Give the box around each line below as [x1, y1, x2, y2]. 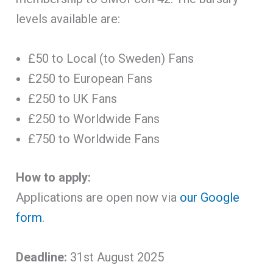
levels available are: [16, 11, 121, 26]
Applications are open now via [16, 190, 180, 205]
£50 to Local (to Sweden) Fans [28, 51, 194, 66]
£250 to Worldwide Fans [28, 111, 160, 126]
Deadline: [16, 249, 68, 264]
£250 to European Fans [28, 71, 153, 86]
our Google [180, 190, 240, 205]
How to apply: [16, 169, 91, 185]
